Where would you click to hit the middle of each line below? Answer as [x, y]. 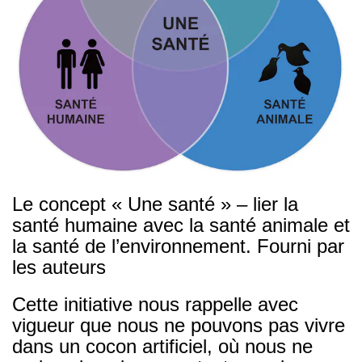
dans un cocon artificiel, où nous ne [162, 346]
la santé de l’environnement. [132, 246]
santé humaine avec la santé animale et [181, 225]
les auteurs [59, 267]
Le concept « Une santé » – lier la [155, 204]
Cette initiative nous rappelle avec [155, 304]
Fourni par [301, 246]
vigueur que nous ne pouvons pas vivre [179, 325]
